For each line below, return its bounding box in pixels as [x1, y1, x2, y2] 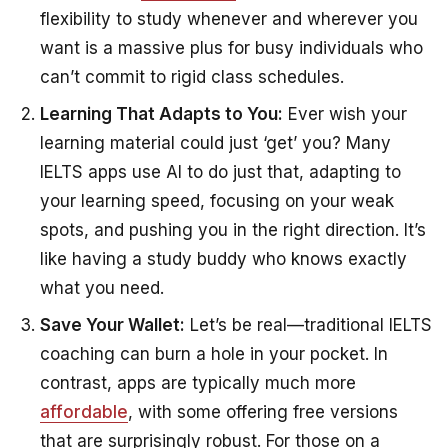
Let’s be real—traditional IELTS [185, 314, 432, 335]
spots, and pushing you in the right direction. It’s [40, 219, 426, 240]
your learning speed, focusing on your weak [40, 190, 394, 211]
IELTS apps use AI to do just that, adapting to [40, 161, 401, 182]
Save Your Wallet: [40, 314, 185, 335]
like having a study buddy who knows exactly [40, 248, 407, 269]
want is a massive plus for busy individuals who [40, 37, 423, 58]
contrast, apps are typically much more [40, 372, 356, 393]
